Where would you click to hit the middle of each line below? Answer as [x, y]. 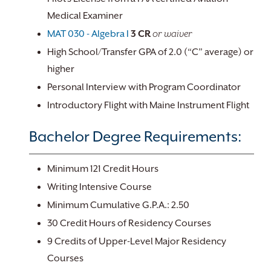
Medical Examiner [85, 16]
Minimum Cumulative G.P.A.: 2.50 [118, 205]
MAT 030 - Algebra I [88, 34]
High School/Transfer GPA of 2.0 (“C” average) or [150, 52]
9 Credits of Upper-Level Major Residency [137, 241]
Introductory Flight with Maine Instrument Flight [148, 105]
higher [61, 69]
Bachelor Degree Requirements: [135, 137]
